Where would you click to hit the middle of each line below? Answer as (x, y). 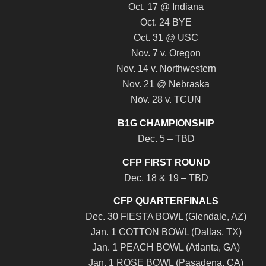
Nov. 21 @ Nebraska (166, 84)
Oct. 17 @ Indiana (166, 7)
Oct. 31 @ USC (166, 38)
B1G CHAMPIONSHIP (166, 123)
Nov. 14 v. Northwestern (166, 69)
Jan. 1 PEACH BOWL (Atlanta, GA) (166, 248)
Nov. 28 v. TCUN (166, 100)
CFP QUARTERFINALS (166, 201)
